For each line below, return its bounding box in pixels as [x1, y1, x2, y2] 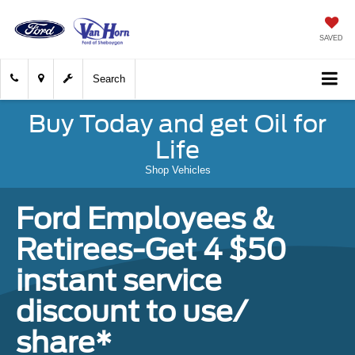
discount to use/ [16, 294, 248, 330]
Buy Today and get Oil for [29, 109, 326, 139]
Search [93, 73, 125, 86]
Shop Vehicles [144, 164, 211, 177]
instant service [16, 263, 222, 299]
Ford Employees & [16, 201, 275, 237]
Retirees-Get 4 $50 [16, 232, 287, 268]
